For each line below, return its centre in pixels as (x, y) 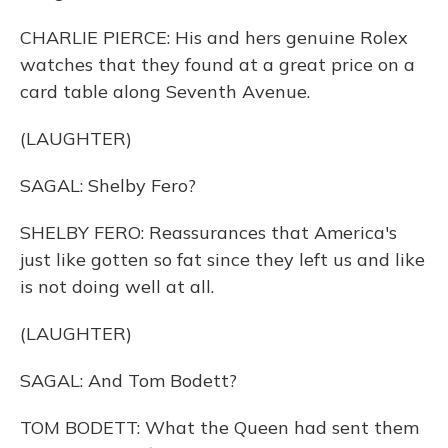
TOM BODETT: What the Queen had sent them (219, 427)
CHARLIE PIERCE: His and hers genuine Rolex (214, 37)
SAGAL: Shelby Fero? (108, 185)
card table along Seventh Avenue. (165, 91)
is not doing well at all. (117, 286)
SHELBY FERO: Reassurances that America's (208, 232)
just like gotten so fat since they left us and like (222, 259)
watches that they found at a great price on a (217, 64)
